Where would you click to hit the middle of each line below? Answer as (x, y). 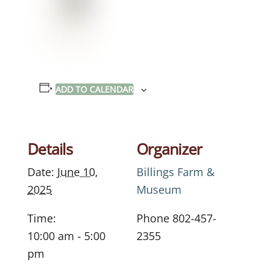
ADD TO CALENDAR (94, 89)
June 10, (78, 172)
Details (50, 148)
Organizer (169, 148)
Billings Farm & (175, 172)
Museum (159, 189)
